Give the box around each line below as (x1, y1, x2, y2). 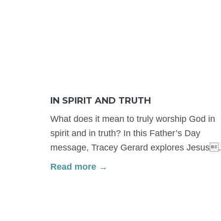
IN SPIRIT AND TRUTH (50, 95, 151, 106)
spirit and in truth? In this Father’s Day (50, 128, 200, 138)
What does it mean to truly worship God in (50, 113, 215, 124)
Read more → (50, 161, 108, 172)
